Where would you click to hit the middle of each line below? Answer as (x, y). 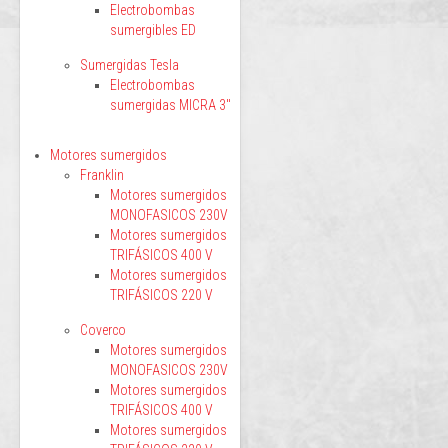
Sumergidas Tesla (129, 65)
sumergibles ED (153, 30)
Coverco (103, 330)
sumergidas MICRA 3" (170, 105)
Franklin (102, 175)
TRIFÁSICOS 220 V (161, 295)
